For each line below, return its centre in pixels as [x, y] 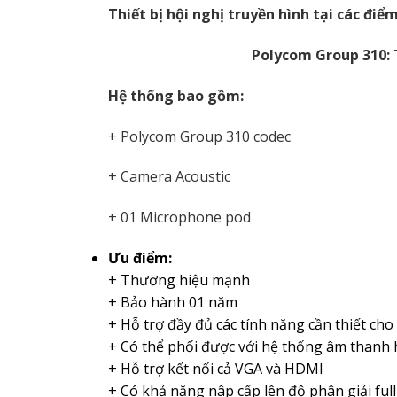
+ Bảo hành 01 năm [173, 302]
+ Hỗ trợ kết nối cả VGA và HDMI [216, 368]
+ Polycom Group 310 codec [199, 136]
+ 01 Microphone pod [179, 218]
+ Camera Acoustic [169, 177]
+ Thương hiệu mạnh [179, 280]
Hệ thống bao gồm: [176, 95]
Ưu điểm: [140, 257]
